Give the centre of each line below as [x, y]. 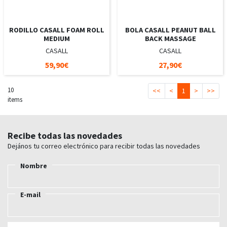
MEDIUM [57, 38]
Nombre [34, 165]
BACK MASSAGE [170, 38]
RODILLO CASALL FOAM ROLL [57, 30]
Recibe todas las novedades [65, 135]
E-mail [30, 194]
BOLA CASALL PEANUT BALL [170, 30]
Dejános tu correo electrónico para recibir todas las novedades [104, 146]
